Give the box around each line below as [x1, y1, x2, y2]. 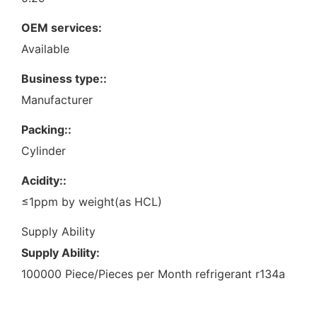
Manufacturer [21, 92, 93, 107]
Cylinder [21, 143, 66, 158]
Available [21, 41, 69, 56]
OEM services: [21, 20, 102, 35]
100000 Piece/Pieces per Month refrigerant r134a [21, 266, 285, 281]
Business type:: [21, 71, 107, 86]
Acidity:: [21, 173, 67, 188]
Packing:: [21, 122, 71, 137]
